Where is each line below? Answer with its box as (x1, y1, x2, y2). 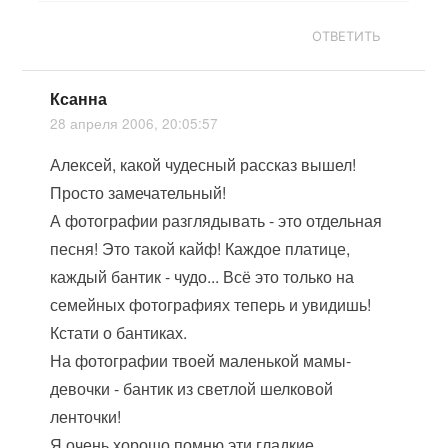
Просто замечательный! (50, 181, 227, 204)
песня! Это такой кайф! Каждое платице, (50, 237, 351, 260)
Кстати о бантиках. (50, 321, 188, 344)
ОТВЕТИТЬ (312, 28, 382, 44)
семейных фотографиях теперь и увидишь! (50, 293, 372, 316)
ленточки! (50, 405, 122, 428)
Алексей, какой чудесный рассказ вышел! (50, 153, 357, 176)
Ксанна (50, 87, 108, 110)
